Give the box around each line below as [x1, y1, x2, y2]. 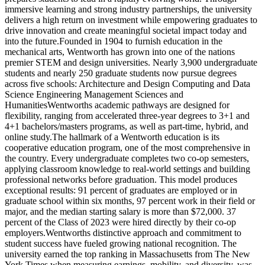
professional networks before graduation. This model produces [5, 174, 237, 185]
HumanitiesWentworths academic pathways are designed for [5, 99, 230, 110]
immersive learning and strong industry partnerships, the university [5, 4, 252, 14]
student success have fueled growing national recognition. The [5, 238, 237, 248]
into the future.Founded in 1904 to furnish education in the [5, 35, 222, 46]
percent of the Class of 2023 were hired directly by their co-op [5, 216, 236, 227]
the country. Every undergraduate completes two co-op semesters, [5, 153, 249, 163]
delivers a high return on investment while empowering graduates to [5, 14, 257, 25]
